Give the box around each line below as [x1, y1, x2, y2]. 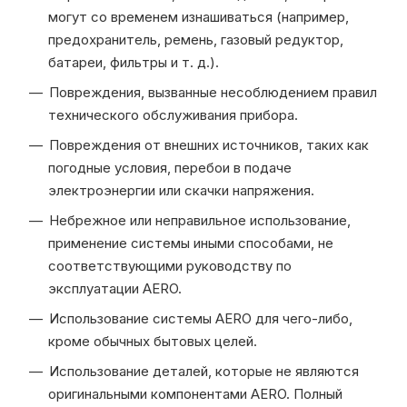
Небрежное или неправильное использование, [49, 211, 351, 229]
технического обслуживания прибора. [48, 105, 298, 124]
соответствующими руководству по [48, 256, 292, 274]
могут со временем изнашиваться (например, [48, 7, 349, 25]
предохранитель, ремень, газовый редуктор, [48, 30, 343, 48]
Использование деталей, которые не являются [49, 362, 359, 380]
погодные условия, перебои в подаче [48, 158, 292, 176]
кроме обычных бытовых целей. [48, 332, 257, 350]
